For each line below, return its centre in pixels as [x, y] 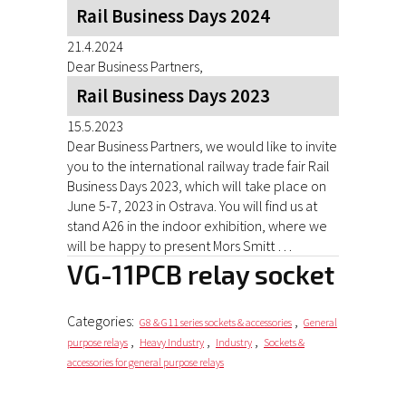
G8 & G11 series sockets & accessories [216, 322]
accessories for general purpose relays [145, 362]
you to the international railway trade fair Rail [198, 166]
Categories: [102, 321]
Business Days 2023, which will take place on [197, 186]
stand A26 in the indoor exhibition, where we [197, 226]
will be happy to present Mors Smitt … [179, 246]
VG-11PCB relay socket [209, 274]
